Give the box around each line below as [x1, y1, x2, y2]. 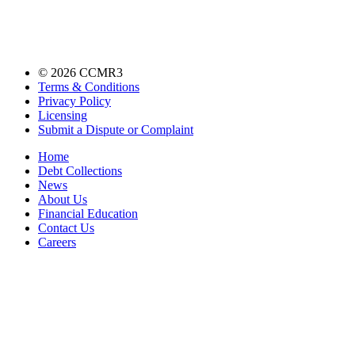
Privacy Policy [38, 94, 111, 108]
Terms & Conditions [38, 79, 139, 94]
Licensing [38, 108, 87, 122]
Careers [38, 235, 76, 249]
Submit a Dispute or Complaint [38, 122, 193, 136]
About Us [38, 192, 87, 206]
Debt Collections [38, 163, 122, 177]
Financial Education [38, 206, 138, 220]
